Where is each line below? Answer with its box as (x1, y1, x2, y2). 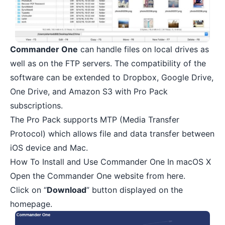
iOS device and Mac (10, 143, 86, 153)
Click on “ (10, 185, 47, 195)
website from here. (111, 171, 185, 181)
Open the (10, 171, 47, 181)
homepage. (10, 199, 52, 209)
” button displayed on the (86, 185, 183, 195)
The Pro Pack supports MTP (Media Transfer (10, 115, 179, 125)
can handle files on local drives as (78, 44, 209, 55)
